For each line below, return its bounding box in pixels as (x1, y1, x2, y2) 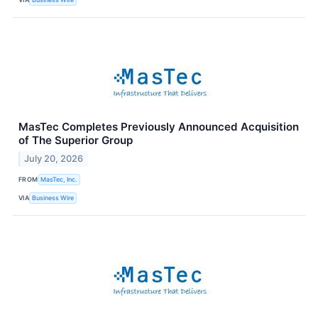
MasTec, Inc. (40, 175, 78, 184)
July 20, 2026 (24, 153, 84, 164)
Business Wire (32, 194, 75, 202)
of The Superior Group (18, 133, 133, 147)
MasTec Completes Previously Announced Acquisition (18, 119, 299, 133)
